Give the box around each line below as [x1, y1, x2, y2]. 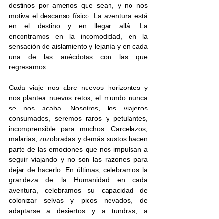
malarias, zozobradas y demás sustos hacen [9, 135, 148, 143]
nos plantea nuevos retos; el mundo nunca [9, 94, 148, 102]
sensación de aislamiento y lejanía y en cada [9, 43, 148, 50]
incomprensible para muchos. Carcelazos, [9, 125, 148, 132]
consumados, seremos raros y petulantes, [9, 114, 148, 122]
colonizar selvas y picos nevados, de [9, 197, 148, 204]
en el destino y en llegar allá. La [9, 22, 148, 30]
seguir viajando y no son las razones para [9, 155, 148, 163]
